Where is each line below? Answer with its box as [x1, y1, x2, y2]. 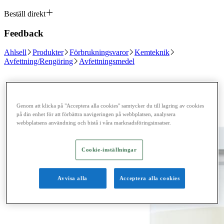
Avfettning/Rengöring [4, 57, 73, 66]
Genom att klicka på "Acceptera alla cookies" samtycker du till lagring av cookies [16, 102, 204, 109]
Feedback [4, 27, 43, 38]
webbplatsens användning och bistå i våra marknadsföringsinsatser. [16, 119, 171, 126]
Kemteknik [134, 48, 169, 57]
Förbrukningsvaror [69, 48, 128, 57]
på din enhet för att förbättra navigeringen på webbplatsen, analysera [16, 111, 176, 117]
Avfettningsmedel [79, 57, 134, 66]
